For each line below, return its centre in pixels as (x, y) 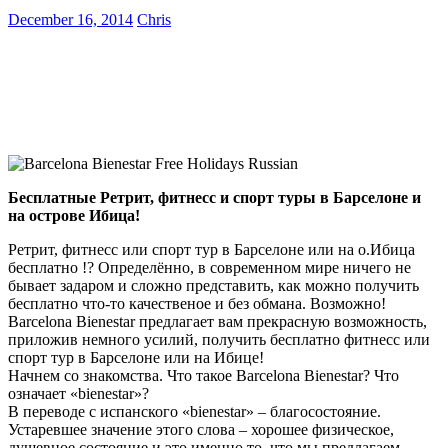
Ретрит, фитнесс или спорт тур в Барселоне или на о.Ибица (211, 249)
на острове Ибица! (74, 215)
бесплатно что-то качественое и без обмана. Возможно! (197, 303)
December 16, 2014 (70, 19)
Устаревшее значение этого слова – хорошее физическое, (201, 429)
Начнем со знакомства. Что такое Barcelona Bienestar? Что (203, 375)
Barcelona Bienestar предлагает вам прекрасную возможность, (217, 321)
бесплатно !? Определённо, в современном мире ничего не (209, 267)
